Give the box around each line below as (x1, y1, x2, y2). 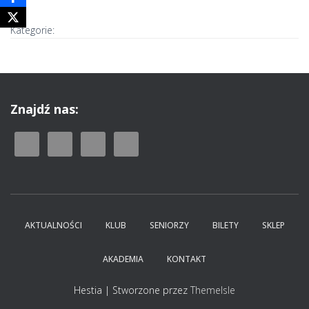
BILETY (212, 219, 239, 231)
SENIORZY (149, 219, 189, 231)
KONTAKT (167, 253, 206, 265)
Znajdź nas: (10, 101, 79, 117)
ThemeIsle (190, 283, 235, 297)
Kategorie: (10, 23, 54, 37)
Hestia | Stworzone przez (74, 283, 190, 297)
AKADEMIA (103, 253, 143, 265)
